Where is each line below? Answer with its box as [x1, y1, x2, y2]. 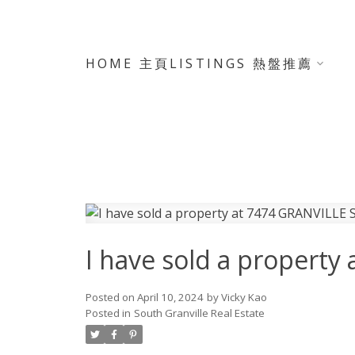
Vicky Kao [220, 289, 267, 304]
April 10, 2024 [136, 289, 204, 304]
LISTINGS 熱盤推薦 [169, 54, 314, 72]
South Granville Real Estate [133, 305, 265, 320]
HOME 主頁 [85, 54, 170, 72]
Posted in [85, 305, 131, 320]
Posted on [85, 289, 137, 304]
